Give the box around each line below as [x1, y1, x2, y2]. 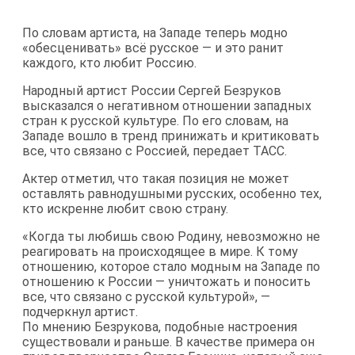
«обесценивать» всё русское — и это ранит [22, 40, 284, 55]
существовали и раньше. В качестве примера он [22, 334, 315, 349]
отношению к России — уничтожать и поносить [22, 273, 311, 289]
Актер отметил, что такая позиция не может [22, 170, 289, 186]
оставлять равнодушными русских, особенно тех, [22, 185, 322, 201]
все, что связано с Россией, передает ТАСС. [22, 143, 287, 158]
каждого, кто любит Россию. [22, 55, 197, 71]
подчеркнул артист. [22, 303, 138, 319]
